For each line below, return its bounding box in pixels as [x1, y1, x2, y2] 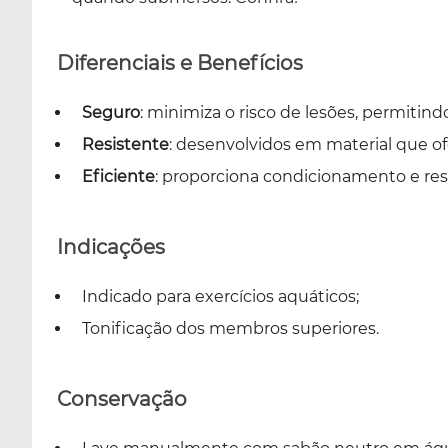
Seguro [82, 102, 140, 122]
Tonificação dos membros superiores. [82, 318, 383, 338]
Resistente [82, 134, 169, 154]
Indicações [57, 234, 165, 259]
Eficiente [82, 166, 155, 186]
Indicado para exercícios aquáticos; [82, 286, 359, 306]
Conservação [57, 386, 187, 411]
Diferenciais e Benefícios [57, 50, 303, 75]
